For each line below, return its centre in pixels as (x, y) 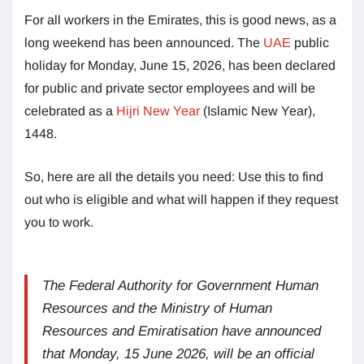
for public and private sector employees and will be (170, 88)
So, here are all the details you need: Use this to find (174, 176)
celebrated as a (70, 110)
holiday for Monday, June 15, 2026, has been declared (180, 65)
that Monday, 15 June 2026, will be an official (178, 353)
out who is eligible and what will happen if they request (181, 199)
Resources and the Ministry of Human (157, 308)
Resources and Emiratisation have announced (182, 331)
